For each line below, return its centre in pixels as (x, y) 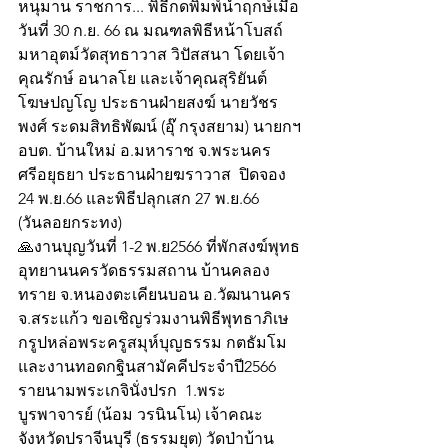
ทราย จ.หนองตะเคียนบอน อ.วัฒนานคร (156, 295)
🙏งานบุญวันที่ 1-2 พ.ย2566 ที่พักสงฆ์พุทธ (159, 247)
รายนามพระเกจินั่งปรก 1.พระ (122, 391)
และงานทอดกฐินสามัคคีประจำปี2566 (149, 367)
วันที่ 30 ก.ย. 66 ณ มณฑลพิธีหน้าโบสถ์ (150, 31)
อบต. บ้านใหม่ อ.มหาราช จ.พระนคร (146, 151)
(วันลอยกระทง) (70, 223)
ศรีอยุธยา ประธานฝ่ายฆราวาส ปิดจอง (154, 175)
